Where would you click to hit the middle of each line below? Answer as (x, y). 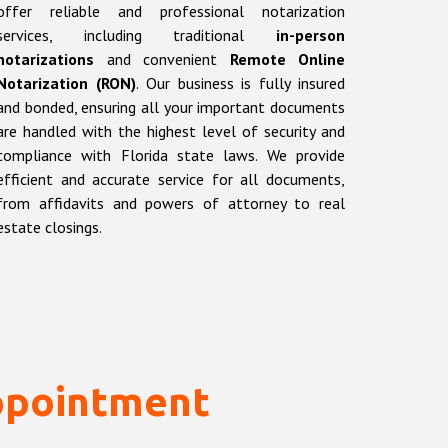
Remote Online (287, 59)
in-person (311, 35)
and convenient (162, 59)
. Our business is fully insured (240, 83)
